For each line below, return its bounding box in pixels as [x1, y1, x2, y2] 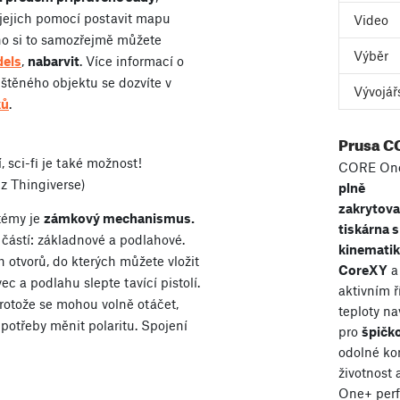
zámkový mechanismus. [44, 210, 195, 226]
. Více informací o [79, 52, 184, 69]
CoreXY [337, 262, 387, 278]
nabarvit [28, 52, 79, 69]
